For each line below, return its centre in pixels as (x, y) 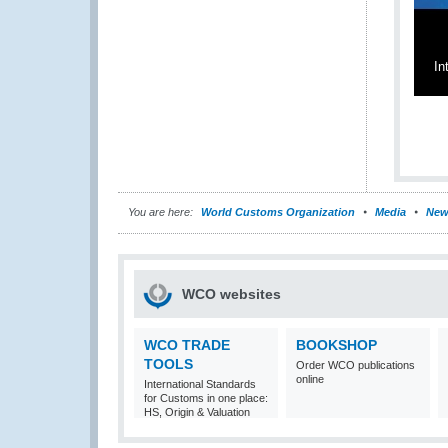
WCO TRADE (187, 345)
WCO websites (231, 294)
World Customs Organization (279, 212)
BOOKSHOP (336, 345)
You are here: (160, 212)
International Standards (200, 384)
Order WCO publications (355, 365)
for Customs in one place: (206, 398)
